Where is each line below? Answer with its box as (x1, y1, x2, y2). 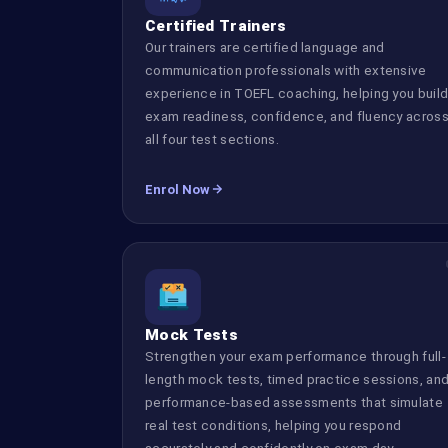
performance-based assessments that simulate (145, 393, 443, 410)
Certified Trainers (145, 16, 287, 35)
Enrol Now (145, 181, 210, 197)
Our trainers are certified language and (145, 38, 385, 55)
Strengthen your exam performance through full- (145, 347, 446, 364)
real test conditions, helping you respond (145, 416, 402, 433)
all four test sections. (145, 130, 279, 147)
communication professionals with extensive (145, 61, 427, 78)
